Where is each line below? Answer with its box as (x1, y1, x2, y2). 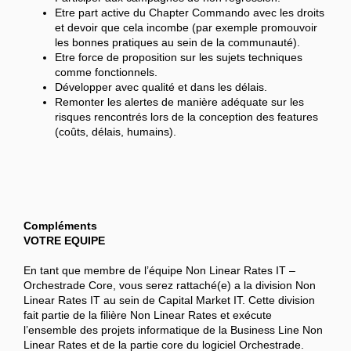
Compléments (24, 219, 97, 233)
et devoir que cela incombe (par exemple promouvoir (55, 21, 317, 34)
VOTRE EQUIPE (24, 234, 105, 248)
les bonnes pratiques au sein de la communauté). (55, 36, 300, 49)
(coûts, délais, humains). (55, 125, 176, 139)
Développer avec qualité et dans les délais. (55, 81, 267, 94)
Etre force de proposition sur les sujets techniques (55, 51, 302, 64)
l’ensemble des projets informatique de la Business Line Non (24, 324, 323, 337)
